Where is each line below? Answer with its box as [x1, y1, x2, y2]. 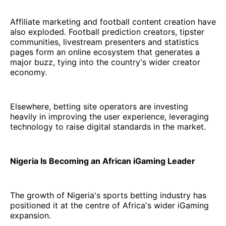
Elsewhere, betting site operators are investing [10, 101, 188, 111]
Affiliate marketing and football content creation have [10, 16, 216, 27]
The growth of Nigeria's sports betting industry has [10, 190, 206, 200]
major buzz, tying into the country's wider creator [10, 56, 200, 67]
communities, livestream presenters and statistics [10, 36, 199, 47]
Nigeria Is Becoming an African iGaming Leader [10, 155, 195, 166]
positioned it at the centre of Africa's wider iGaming [10, 200, 209, 210]
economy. [10, 67, 47, 77]
